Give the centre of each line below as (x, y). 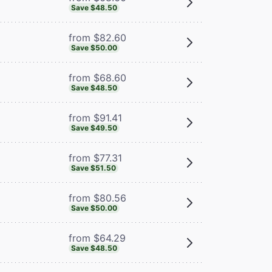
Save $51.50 (93, 168)
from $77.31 (95, 158)
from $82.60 (97, 37)
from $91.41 (95, 117)
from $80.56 (97, 198)
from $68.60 (97, 77)
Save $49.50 (94, 127)
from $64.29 (97, 238)
